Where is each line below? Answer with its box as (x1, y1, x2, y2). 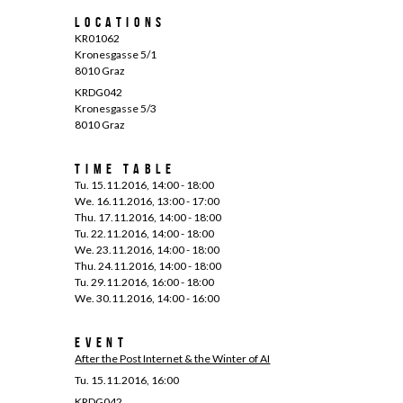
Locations (75, 14, 166, 30)
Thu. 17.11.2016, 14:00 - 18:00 (75, 210, 222, 224)
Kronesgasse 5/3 (75, 102, 157, 115)
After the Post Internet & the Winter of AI (75, 352, 271, 365)
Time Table (75, 161, 176, 176)
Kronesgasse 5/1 (75, 48, 157, 61)
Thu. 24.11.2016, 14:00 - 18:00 (75, 259, 222, 273)
